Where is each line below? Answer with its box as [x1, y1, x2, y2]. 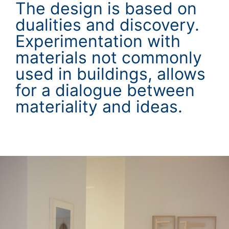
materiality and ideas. [15, 97, 182, 117]
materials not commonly [15, 48, 202, 68]
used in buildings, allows [15, 64, 205, 84]
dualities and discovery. [15, 15, 199, 35]
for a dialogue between [15, 80, 195, 101]
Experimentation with [15, 31, 180, 52]
